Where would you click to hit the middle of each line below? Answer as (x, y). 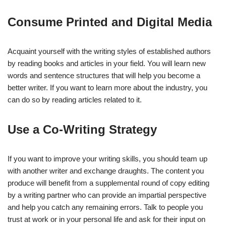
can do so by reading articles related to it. (75, 99)
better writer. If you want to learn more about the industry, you (107, 87)
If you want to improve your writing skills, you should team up (107, 158)
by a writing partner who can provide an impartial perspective (107, 195)
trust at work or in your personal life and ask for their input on (106, 219)
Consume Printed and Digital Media (110, 22)
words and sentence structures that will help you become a (104, 75)
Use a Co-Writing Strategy (82, 129)
